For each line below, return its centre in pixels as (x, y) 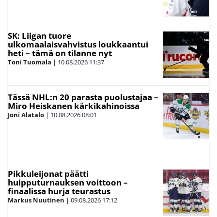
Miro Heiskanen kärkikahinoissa (74, 106)
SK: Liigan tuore (39, 35)
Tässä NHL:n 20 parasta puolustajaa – (83, 97)
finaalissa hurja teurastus (59, 191)
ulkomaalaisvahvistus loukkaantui (78, 44)
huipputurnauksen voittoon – (68, 182)
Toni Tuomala (30, 62)
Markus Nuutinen (36, 200)
